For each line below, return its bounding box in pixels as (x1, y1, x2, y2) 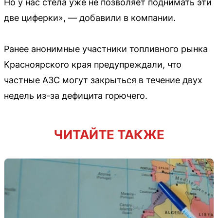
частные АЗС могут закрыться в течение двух (4, 75, 202, 86)
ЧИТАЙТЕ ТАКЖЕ (54, 127, 164, 143)
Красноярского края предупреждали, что (4, 59, 182, 70)
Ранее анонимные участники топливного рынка (4, 44, 208, 54)
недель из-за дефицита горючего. (4, 91, 147, 101)
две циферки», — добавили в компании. (4, 13, 176, 23)
